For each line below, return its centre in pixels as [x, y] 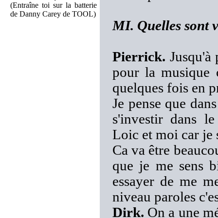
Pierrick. [139, 57]
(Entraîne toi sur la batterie [54, 5]
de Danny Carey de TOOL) [53, 14]
